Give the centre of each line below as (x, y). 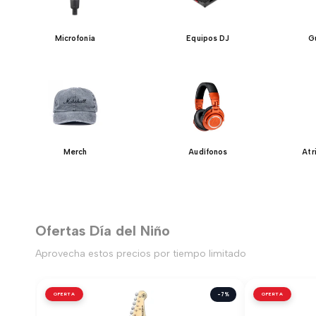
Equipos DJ (208, 39)
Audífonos (208, 152)
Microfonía (75, 39)
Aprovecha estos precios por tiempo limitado (141, 253)
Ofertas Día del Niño (103, 230)
